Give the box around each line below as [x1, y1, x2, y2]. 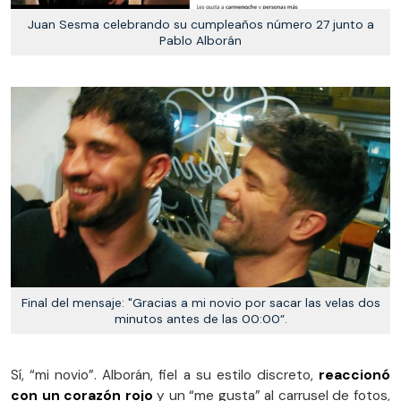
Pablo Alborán [159, 31, 242, 48]
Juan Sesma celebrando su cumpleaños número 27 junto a [27, 15, 374, 32]
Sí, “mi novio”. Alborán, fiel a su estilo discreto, [11, 365, 313, 384]
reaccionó [312, 365, 391, 384]
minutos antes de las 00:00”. [114, 310, 287, 327]
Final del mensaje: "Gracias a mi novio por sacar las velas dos [21, 294, 380, 311]
